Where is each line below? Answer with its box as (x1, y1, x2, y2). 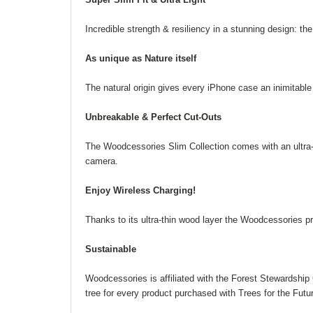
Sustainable (85, 244, 136, 254)
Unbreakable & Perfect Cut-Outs (85, 112, 221, 122)
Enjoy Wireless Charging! (85, 185, 196, 196)
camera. (85, 156, 118, 166)
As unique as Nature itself (85, 53, 196, 64)
